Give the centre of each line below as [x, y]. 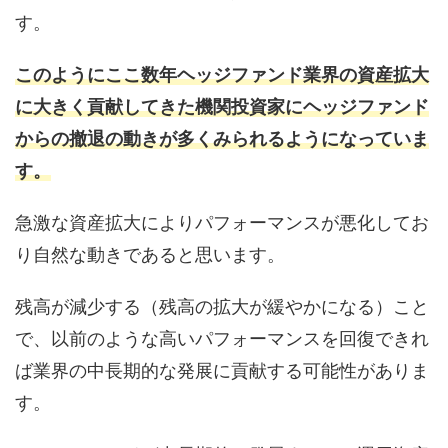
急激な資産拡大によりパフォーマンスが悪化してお [222, 222]
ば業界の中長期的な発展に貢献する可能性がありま [222, 370]
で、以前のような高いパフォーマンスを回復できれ [222, 338]
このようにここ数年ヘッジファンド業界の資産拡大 [222, 74]
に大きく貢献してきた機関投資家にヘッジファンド [222, 106]
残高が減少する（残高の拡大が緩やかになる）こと [222, 306]
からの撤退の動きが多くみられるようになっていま [222, 138]
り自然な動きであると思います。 [150, 254]
